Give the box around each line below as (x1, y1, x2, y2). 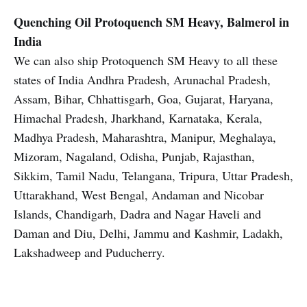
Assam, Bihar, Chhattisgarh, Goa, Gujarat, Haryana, (14, 90, 273, 107)
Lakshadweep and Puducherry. (14, 244, 165, 260)
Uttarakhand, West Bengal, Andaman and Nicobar (14, 186, 264, 203)
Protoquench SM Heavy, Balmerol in (95, 13, 289, 31)
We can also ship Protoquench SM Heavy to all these (14, 52, 278, 69)
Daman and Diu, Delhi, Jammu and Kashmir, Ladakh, (14, 225, 283, 241)
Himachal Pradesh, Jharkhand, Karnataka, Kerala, (14, 110, 262, 126)
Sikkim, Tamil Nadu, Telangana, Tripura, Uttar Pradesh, (14, 167, 293, 184)
